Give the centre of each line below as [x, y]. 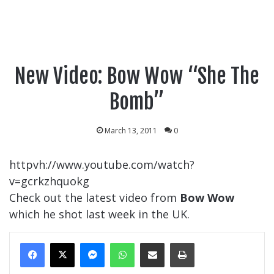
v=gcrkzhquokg [49, 181]
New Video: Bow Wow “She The [137, 76]
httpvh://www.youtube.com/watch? [102, 165]
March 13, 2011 [131, 131]
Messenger [133, 242]
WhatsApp [161, 242]
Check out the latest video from [94, 198]
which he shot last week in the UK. [99, 214]
